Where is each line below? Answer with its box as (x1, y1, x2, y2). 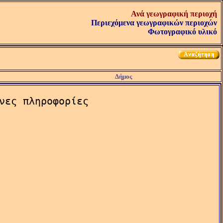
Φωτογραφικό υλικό (148, 27, 217, 36)
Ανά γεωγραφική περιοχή (131, 9, 217, 18)
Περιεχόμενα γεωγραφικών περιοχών (91, 18, 217, 27)
